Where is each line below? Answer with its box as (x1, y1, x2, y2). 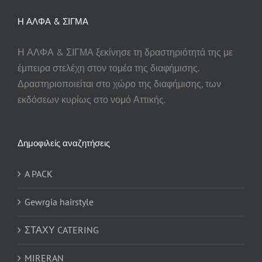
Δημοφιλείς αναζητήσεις (18, 137, 110, 149)
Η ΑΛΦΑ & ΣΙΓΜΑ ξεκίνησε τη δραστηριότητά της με (18, 46, 233, 58)
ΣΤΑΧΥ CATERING (25, 223, 99, 236)
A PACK (25, 167, 53, 180)
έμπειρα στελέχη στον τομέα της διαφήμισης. (18, 61, 199, 74)
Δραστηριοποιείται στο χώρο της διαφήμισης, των (18, 77, 221, 89)
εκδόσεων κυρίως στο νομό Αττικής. (18, 93, 166, 105)
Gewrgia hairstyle (25, 195, 94, 208)
